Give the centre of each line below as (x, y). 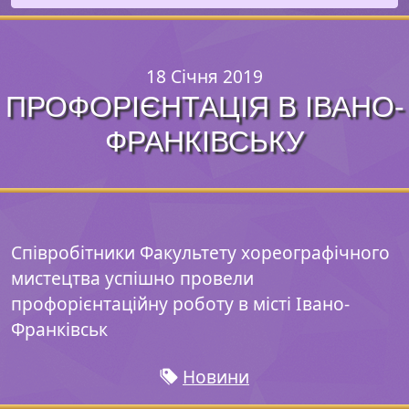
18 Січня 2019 (204, 76)
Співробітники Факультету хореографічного (200, 252)
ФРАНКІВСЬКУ (204, 142)
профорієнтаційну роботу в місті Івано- (180, 304)
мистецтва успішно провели (132, 278)
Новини (216, 377)
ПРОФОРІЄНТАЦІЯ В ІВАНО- (204, 107)
